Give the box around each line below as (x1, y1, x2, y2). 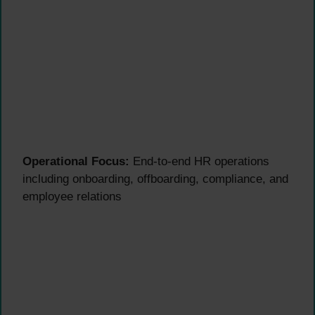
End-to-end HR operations (129, 155, 269, 169)
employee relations (22, 190, 122, 204)
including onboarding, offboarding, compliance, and (22, 172, 288, 186)
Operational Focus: (22, 155, 129, 169)
